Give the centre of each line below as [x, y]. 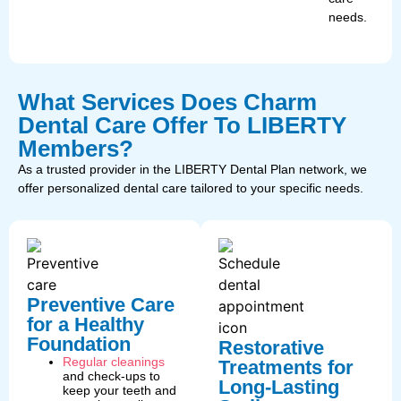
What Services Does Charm [167, 102]
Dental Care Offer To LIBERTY [182, 126]
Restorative [271, 347]
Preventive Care [101, 304]
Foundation [79, 344]
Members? [76, 149]
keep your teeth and [119, 390]
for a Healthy [85, 324]
